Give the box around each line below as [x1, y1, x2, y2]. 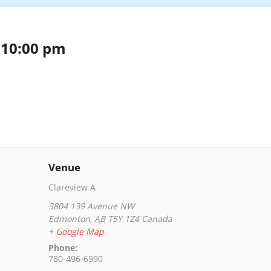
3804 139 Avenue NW [48, 200, 134, 212]
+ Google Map [48, 226, 104, 238]
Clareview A [48, 181, 96, 194]
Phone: [48, 242, 77, 254]
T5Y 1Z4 [107, 213, 139, 225]
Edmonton [48, 213, 90, 225]
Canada [141, 213, 172, 225]
